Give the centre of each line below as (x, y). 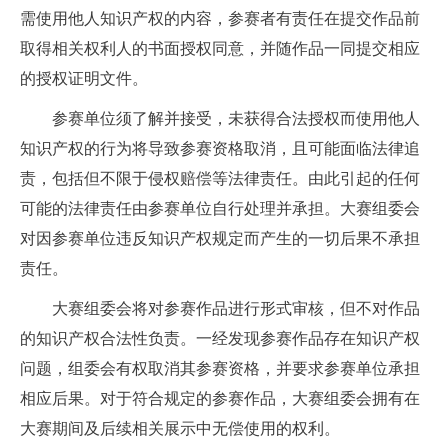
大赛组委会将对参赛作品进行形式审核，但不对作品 (236, 307)
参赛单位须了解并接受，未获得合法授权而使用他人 (236, 117)
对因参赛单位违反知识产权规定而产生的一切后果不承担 (220, 237)
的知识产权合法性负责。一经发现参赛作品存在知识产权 (220, 337)
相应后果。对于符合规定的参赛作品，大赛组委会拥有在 (220, 397)
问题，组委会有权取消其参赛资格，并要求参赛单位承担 (220, 367)
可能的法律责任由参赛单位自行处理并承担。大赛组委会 (220, 207)
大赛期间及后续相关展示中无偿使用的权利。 (180, 427)
